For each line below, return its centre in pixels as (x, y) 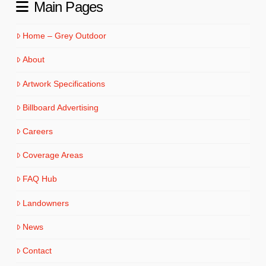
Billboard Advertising (61, 107)
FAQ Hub (40, 179)
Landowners (46, 203)
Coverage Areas (53, 155)
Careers (38, 131)
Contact (37, 250)
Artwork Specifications (64, 83)
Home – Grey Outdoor (65, 36)
